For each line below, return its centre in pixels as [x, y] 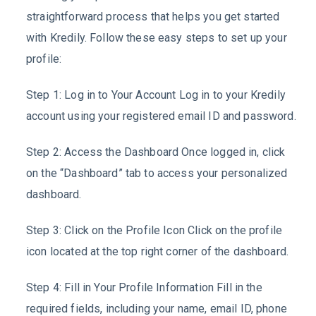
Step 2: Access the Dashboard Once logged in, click [156, 152]
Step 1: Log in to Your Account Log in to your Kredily [156, 95]
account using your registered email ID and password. [161, 116]
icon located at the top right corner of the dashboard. [158, 251]
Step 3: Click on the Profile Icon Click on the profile [154, 230]
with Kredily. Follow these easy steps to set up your [157, 38]
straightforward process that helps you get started [153, 17]
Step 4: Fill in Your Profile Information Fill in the [144, 287]
